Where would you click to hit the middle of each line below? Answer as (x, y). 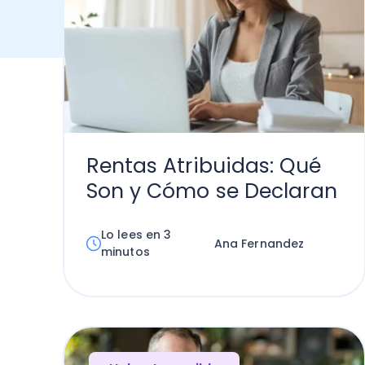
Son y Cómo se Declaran (211, 191)
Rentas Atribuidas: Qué (203, 166)
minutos (125, 252)
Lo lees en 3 (136, 235)
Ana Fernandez (259, 243)
